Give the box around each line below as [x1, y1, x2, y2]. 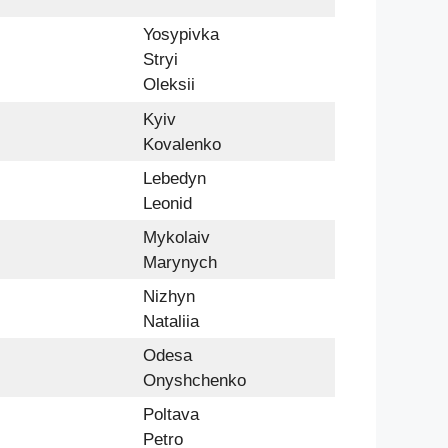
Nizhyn [143, 286, 195, 306]
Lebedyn [143, 168, 206, 188]
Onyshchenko [143, 370, 246, 390]
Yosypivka [143, 24, 219, 44]
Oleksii [143, 74, 195, 94]
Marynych [143, 252, 217, 272]
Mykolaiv [143, 227, 210, 247]
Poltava [143, 404, 199, 424]
